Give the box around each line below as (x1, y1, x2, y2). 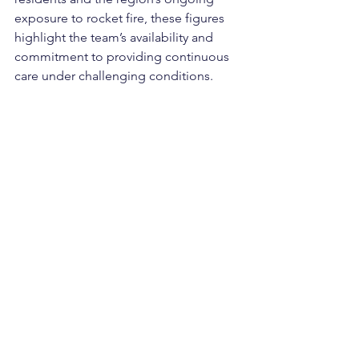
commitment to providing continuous (14, 49, 232, 64)
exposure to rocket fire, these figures (14, 10, 228, 26)
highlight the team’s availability (14, 30, 188, 45)
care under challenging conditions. (14, 68, 213, 83)
